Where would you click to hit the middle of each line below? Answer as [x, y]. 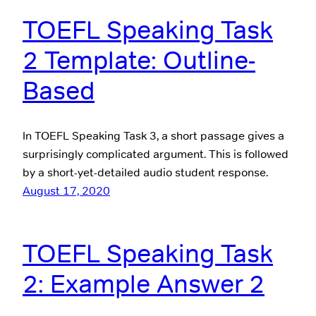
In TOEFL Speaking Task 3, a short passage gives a [153, 135]
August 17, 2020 [66, 190]
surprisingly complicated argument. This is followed [156, 154]
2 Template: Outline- [139, 61]
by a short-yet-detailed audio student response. [145, 172]
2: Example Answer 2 [144, 284]
